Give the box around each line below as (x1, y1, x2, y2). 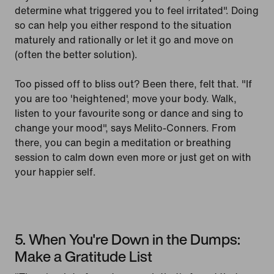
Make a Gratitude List (15, 245, 152, 267)
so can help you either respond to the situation (15, 17, 232, 32)
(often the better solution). (15, 46, 138, 62)
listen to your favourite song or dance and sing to (15, 105, 243, 120)
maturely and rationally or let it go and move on (15, 32, 234, 47)
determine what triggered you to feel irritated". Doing (15, 2, 259, 18)
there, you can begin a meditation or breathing (15, 135, 231, 150)
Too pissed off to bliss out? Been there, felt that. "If (15, 76, 252, 91)
